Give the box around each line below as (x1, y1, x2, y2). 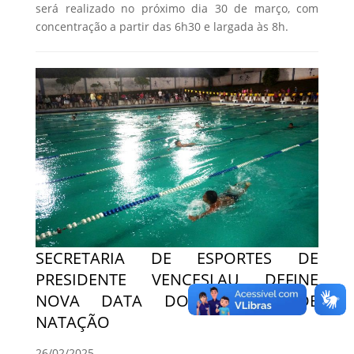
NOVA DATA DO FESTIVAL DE (36, 290, 318, 312)
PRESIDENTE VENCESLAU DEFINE (36, 269, 318, 291)
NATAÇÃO (36, 311, 110, 333)
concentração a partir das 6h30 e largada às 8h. (36, 19, 288, 35)
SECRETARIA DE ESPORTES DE (36, 247, 318, 269)
